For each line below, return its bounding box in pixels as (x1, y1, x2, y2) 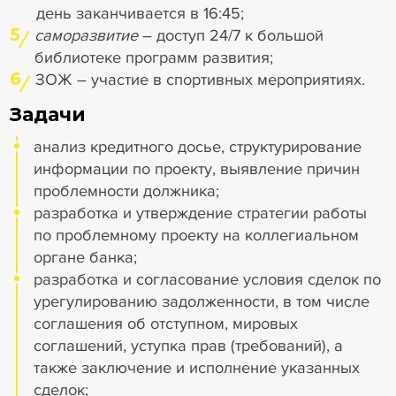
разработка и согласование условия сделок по (34, 269, 382, 289)
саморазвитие (34, 26, 142, 46)
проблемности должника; (34, 180, 220, 201)
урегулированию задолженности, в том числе (34, 291, 370, 311)
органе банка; (34, 247, 138, 267)
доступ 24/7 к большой (156, 26, 324, 46)
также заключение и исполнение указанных (34, 357, 361, 377)
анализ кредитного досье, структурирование (34, 136, 362, 156)
